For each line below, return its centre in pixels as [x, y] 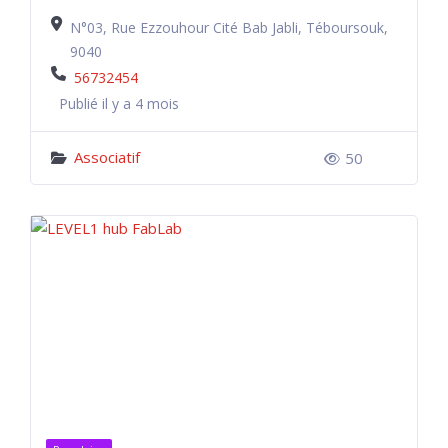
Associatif [107, 157]
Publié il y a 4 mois [119, 103]
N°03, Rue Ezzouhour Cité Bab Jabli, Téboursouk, [229, 27]
